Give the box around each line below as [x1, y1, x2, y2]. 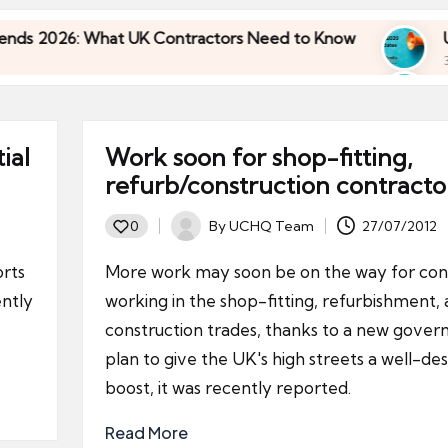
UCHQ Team [228, 216, 314, 235]
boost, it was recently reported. [104, 377, 351, 398]
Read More [104, 422, 188, 443]
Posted [169, 227, 217, 246]
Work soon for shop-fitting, [104, 142, 413, 172]
